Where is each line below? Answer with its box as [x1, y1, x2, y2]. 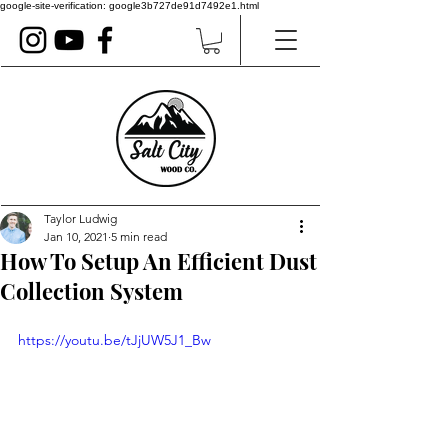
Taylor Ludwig [44, 211, 117, 227]
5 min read [111, 229, 167, 245]
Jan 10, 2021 [44, 229, 108, 245]
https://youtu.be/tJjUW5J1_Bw [18, 331, 211, 350]
